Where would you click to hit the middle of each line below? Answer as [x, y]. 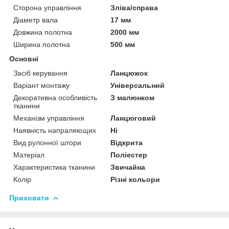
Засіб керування [40, 73]
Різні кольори [135, 180]
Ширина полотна [42, 45]
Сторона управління [47, 8]
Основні [24, 59]
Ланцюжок [129, 73]
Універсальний [138, 86]
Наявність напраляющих [55, 131]
